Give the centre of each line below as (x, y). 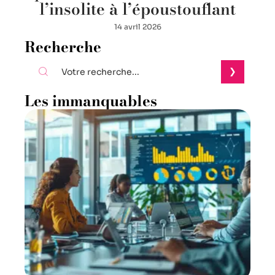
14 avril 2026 (137, 26)
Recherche (63, 47)
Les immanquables (91, 101)
